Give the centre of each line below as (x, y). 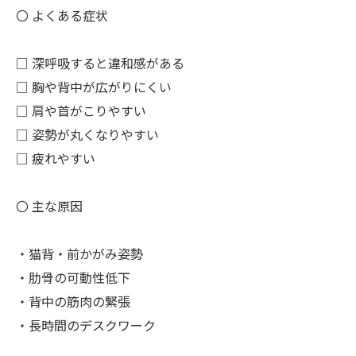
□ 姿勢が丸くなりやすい (87, 136)
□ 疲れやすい (56, 160)
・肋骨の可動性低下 (73, 279)
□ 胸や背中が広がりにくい (94, 88)
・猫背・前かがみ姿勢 (79, 255)
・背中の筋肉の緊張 (73, 303)
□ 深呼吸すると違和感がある (100, 64)
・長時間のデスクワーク (86, 327)
